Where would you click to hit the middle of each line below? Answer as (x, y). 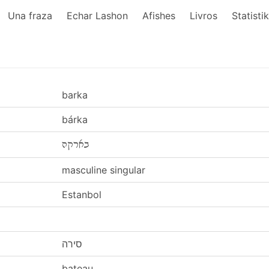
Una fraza (30, 16)
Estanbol (82, 195)
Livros (204, 16)
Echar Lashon (97, 16)
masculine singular (104, 170)
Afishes (159, 16)
